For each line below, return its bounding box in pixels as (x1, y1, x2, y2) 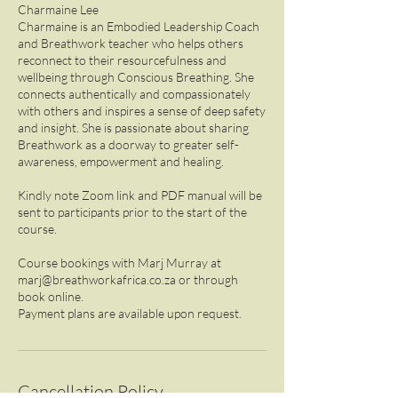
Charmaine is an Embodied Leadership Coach (18, 19, 259, 34)
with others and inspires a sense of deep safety (18, 103, 266, 118)
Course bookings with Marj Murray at (18, 255, 221, 270)
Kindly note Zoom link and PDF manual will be (18, 187, 262, 203)
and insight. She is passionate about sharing (18, 120, 249, 135)
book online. (18, 289, 84, 304)
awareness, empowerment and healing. (18, 154, 224, 169)
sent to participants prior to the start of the (18, 204, 247, 219)
